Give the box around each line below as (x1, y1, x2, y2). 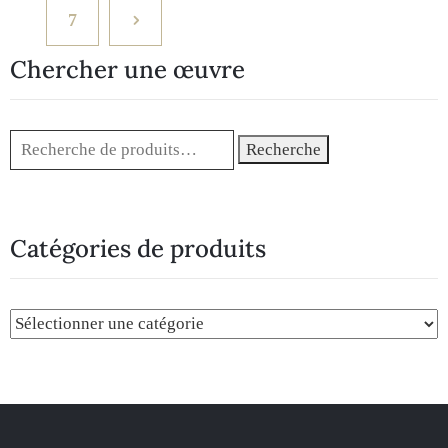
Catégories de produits (10, 232, 266, 264)
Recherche (246, 139, 322, 159)
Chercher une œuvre (10, 53, 245, 85)
